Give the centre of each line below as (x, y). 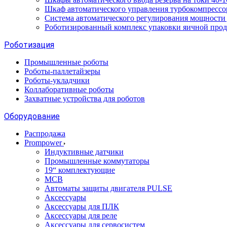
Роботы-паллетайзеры (62, 71)
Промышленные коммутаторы (97, 161)
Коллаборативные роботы (69, 89)
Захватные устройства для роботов (85, 98)
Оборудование (32, 116)
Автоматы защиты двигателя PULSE (108, 188)
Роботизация (29, 45)
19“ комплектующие (80, 170)
